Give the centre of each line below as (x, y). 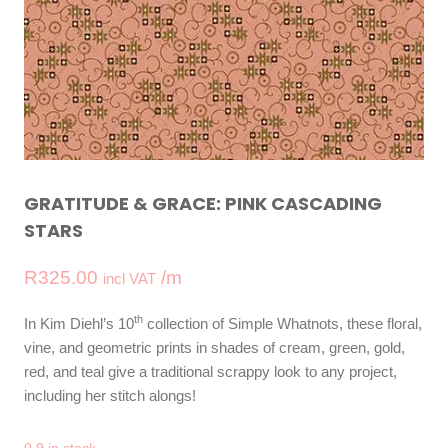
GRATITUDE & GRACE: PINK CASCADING (203, 203)
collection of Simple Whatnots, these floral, (282, 323)
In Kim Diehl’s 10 (79, 323)
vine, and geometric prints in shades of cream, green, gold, (214, 347)
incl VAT (129, 278)
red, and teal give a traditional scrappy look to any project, (210, 371)
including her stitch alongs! (110, 395)
